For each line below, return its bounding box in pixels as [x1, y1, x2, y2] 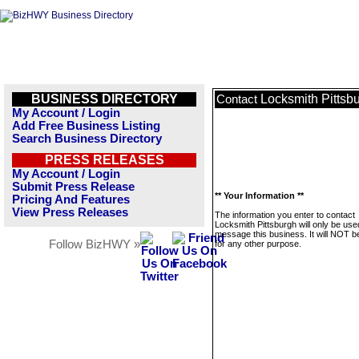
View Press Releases [12, 206, 128, 219]
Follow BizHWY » [49, 238, 140, 251]
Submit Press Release [12, 180, 135, 193]
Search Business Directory [12, 132, 162, 145]
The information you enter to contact [215, 210, 355, 220]
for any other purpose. [215, 239, 301, 248]
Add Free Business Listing [12, 119, 160, 132]
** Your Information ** [215, 191, 304, 200]
